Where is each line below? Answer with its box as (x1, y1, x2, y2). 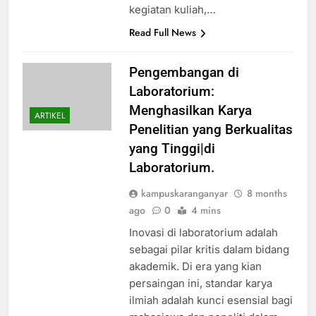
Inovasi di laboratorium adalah (128, 226, 278, 240)
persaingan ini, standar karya (128, 276, 272, 291)
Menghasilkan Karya (128, 102, 252, 119)
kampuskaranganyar (140, 186, 228, 201)
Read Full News (128, 25, 196, 40)
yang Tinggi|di (128, 140, 215, 157)
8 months (246, 186, 287, 201)
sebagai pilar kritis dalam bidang (128, 243, 289, 257)
